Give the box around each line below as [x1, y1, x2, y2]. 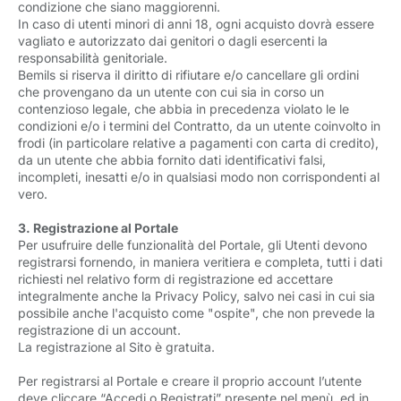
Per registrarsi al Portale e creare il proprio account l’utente [18, 373, 362, 388]
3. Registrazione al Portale [18, 220, 181, 235]
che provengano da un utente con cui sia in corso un [18, 84, 324, 99]
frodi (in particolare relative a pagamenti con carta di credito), [18, 135, 379, 150]
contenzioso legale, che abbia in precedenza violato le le [18, 101, 349, 116]
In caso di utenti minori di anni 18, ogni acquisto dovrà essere [18, 16, 374, 31]
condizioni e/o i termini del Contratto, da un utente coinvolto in [18, 118, 380, 133]
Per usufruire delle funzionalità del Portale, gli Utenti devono [18, 237, 367, 252]
